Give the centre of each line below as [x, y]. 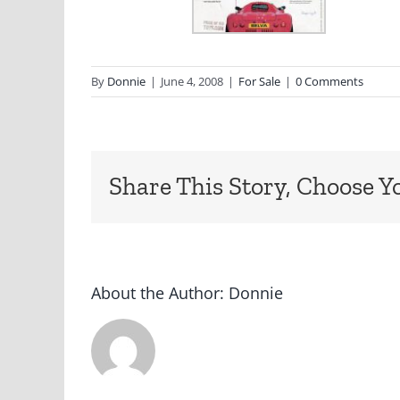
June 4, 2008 [192, 82]
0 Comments [329, 82]
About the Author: [160, 292]
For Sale [259, 82]
